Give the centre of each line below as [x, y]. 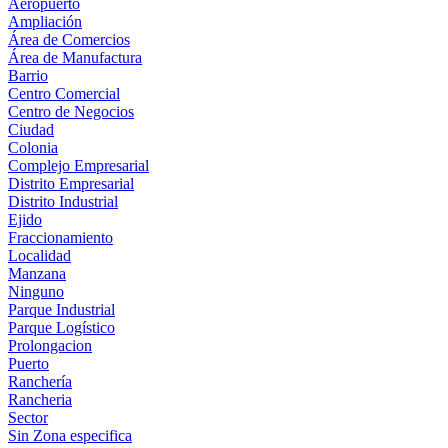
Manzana [37, 273]
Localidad [39, 255]
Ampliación [45, 21]
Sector [28, 417]
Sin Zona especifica [70, 435]
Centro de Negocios [71, 111]
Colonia [33, 147]
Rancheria [40, 399]
